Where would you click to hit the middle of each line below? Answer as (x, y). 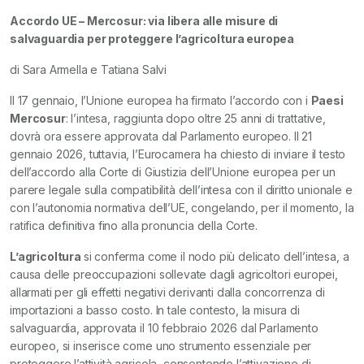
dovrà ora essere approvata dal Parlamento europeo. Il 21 (161, 136)
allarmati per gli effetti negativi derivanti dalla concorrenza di (167, 292)
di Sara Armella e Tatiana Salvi (89, 69)
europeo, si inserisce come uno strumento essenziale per (161, 346)
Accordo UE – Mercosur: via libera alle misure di (144, 21)
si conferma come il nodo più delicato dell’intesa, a (216, 256)
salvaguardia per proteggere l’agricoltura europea (152, 39)
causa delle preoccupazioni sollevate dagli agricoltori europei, (174, 274)
